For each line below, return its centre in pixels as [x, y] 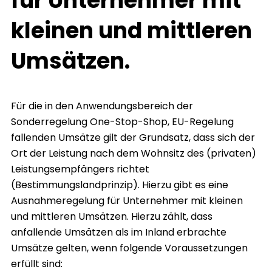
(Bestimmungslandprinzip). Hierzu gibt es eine [120, 185]
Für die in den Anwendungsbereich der [102, 106]
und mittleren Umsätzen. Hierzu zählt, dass [112, 217]
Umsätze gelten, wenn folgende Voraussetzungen [129, 248]
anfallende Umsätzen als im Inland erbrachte [119, 233]
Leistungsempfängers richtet [80, 169]
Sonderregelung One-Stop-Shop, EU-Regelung [122, 122]
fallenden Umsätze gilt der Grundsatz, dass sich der [133, 138]
